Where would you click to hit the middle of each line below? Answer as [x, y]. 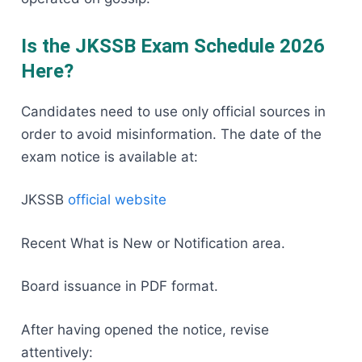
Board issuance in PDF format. [120, 286]
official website [117, 200]
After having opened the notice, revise [145, 329]
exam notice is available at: [109, 156]
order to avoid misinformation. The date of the [171, 134]
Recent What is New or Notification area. [153, 243]
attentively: [57, 352]
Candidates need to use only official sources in [173, 111]
